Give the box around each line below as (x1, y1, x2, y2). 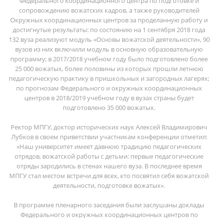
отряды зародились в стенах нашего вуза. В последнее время (16, 161, 202, 170)
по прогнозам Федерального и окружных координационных (16, 83, 202, 92)
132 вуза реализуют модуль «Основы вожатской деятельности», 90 (8, 35, 210, 44)
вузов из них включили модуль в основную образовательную (15, 44, 203, 54)
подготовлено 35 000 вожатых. (63, 103, 155, 112)
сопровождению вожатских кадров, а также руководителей (18, 5, 200, 15)
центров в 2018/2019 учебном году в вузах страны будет (24, 93, 194, 102)
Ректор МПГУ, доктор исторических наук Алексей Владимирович (11, 122, 207, 131)
